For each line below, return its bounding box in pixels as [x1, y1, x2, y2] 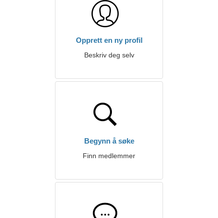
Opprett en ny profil [75, 36, 143, 44]
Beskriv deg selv [84, 51, 134, 59]
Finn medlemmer [83, 152, 135, 160]
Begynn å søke [84, 137, 134, 145]
